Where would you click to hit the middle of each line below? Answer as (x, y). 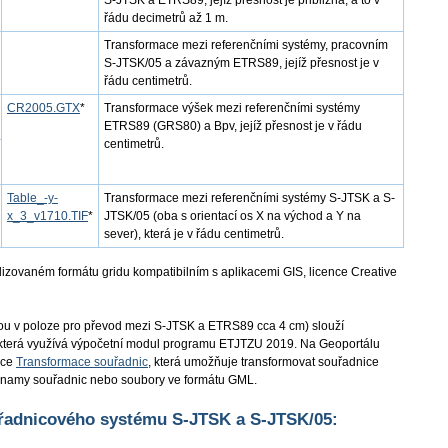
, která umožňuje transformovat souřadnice (263, 362)
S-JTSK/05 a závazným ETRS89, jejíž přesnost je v (241, 63)
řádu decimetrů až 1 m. (166, 18)
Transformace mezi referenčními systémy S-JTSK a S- (249, 198)
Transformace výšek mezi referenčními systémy (232, 108)
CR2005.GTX (43, 108)
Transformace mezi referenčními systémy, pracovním (246, 45)
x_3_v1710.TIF (47, 216)
